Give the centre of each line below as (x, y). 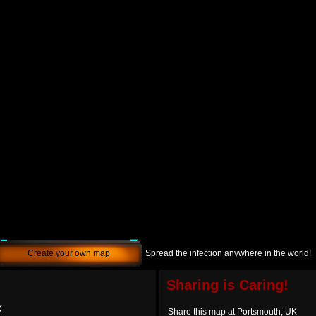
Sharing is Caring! (227, 285)
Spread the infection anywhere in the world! (228, 253)
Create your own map (69, 253)
